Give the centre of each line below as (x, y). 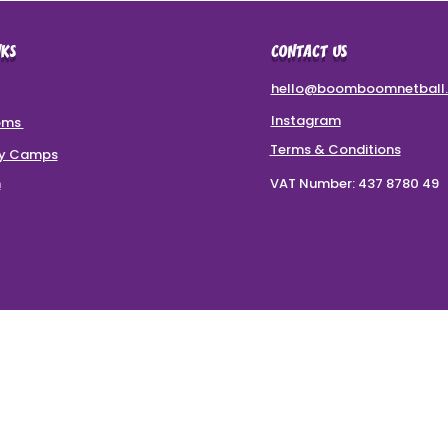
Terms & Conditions (335, 149)
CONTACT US (309, 53)
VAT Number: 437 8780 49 (354, 183)
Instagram (305, 120)
